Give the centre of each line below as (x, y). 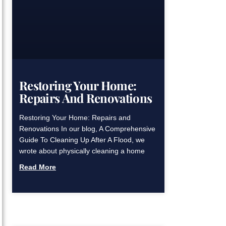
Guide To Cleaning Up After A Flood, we (82, 140)
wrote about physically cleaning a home (82, 151)
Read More (38, 167)
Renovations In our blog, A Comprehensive (87, 129)
